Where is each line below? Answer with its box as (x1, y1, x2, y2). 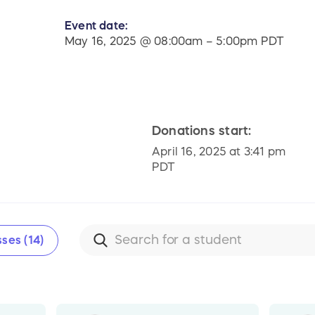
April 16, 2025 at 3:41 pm (152, 146, 286, 157)
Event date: (65, 20, 129, 32)
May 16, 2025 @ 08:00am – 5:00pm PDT (65, 35, 285, 47)
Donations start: (152, 124, 252, 138)
